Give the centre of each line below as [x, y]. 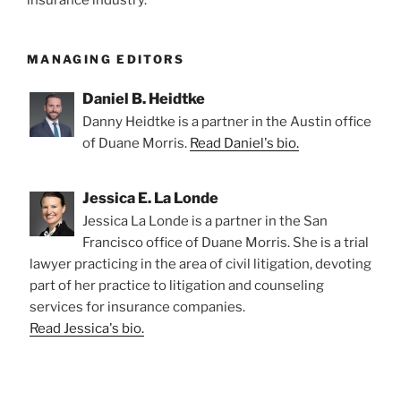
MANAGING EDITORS [106, 59]
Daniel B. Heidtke [144, 99]
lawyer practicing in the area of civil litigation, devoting [200, 264]
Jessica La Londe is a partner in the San [205, 222]
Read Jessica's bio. [87, 329]
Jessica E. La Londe [150, 198]
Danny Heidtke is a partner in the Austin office [227, 122]
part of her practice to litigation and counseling [177, 286]
